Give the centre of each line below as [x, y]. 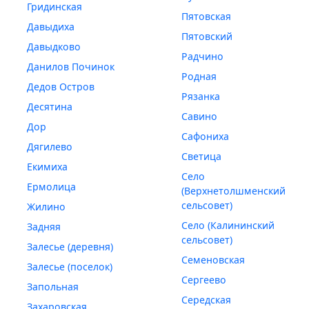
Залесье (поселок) [69, 267]
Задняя [43, 227]
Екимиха [47, 167]
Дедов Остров [60, 87]
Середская [206, 300]
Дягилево [49, 147]
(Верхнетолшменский [233, 191]
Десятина [49, 107]
